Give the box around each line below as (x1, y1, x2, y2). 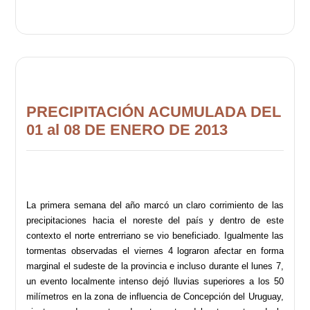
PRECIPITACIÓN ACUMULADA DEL (26, 102, 282, 120)
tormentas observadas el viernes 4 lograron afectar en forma (26, 245, 284, 256)
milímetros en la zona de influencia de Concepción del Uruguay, (26, 291, 284, 302)
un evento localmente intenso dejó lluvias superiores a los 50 (26, 275, 284, 286)
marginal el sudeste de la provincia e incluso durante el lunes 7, (26, 260, 284, 271)
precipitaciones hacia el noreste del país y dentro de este (26, 215, 284, 226)
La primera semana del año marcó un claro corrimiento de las (26, 199, 284, 210)
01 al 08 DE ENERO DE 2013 (26, 120, 228, 138)
